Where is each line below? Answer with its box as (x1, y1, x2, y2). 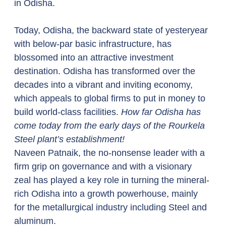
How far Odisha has (121, 107, 203, 117)
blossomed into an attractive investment (14, 52, 176, 63)
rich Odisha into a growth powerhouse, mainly (14, 189, 200, 199)
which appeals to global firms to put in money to (14, 93, 208, 103)
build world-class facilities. (14, 107, 121, 117)
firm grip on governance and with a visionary (14, 161, 194, 172)
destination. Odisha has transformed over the (14, 66, 198, 76)
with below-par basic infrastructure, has (14, 39, 174, 49)
